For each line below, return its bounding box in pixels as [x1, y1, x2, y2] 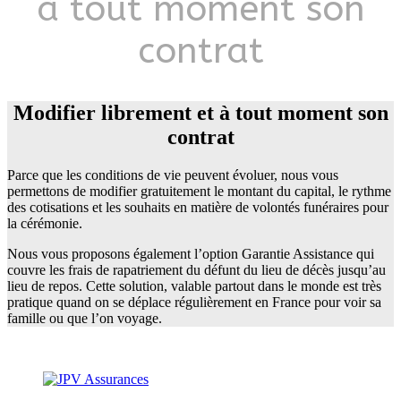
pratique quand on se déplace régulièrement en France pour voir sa [7, 294, 381, 310]
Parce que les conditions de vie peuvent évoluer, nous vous [7, 166, 338, 183]
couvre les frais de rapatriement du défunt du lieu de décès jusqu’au [7, 261, 386, 277]
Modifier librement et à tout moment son [13, 100, 388, 124]
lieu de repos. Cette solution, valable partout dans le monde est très [7, 277, 381, 294]
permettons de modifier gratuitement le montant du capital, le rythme [7, 183, 391, 199]
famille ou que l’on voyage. [7, 310, 162, 326]
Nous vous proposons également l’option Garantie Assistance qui [7, 245, 374, 261]
